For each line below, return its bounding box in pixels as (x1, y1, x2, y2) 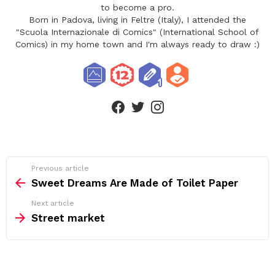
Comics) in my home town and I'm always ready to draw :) (15, 39, 260, 49)
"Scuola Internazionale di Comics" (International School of (16, 26, 259, 37)
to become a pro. (101, 2, 174, 12)
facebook (122, 94, 153, 103)
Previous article (31, 163, 89, 172)
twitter (142, 94, 162, 103)
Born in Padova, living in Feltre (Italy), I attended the (29, 14, 246, 25)
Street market (31, 211, 105, 224)
